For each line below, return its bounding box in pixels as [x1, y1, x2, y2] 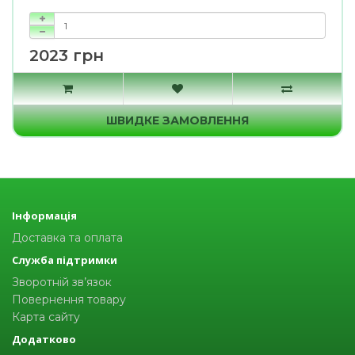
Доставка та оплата [12, 231, 123, 245]
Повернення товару [12, 292, 126, 307]
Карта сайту [12, 310, 80, 324]
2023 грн [29, 46, 104, 65]
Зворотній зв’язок [12, 275, 112, 289]
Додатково [12, 332, 76, 346]
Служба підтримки [12, 253, 117, 267]
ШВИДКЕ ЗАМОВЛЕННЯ [106, 113, 249, 128]
